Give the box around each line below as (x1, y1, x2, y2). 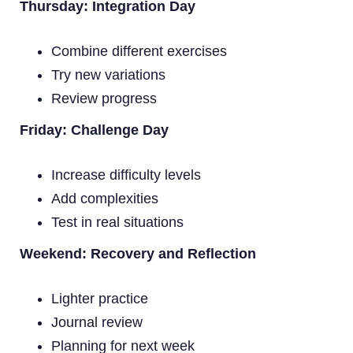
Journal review (51, 314, 143, 330)
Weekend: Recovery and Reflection (20, 245, 256, 262)
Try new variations (51, 66, 165, 83)
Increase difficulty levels (51, 166, 201, 183)
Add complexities (51, 190, 158, 206)
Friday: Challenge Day (20, 121, 169, 138)
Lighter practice (51, 290, 148, 307)
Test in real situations (51, 214, 184, 230)
